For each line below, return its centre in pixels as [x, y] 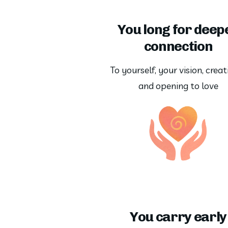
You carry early [178, 217]
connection [178, 47]
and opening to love [178, 85]
